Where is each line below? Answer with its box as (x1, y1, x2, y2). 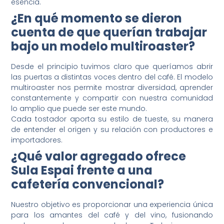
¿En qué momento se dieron (11, 10, 182, 27)
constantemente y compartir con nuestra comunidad (11, 93, 213, 103)
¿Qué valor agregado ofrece (11, 148, 186, 165)
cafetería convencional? (11, 176, 164, 193)
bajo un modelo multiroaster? (11, 38, 195, 55)
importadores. (11, 135, 63, 145)
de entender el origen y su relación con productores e (11, 124, 213, 135)
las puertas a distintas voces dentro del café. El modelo (11, 72, 213, 82)
